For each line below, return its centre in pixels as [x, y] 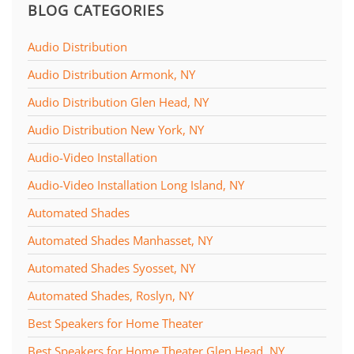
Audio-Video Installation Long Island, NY [136, 185]
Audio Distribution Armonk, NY [111, 74]
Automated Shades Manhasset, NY [120, 240]
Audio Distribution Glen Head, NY [118, 102]
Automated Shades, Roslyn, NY [111, 295]
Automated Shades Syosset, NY [111, 267]
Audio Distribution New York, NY [116, 129]
